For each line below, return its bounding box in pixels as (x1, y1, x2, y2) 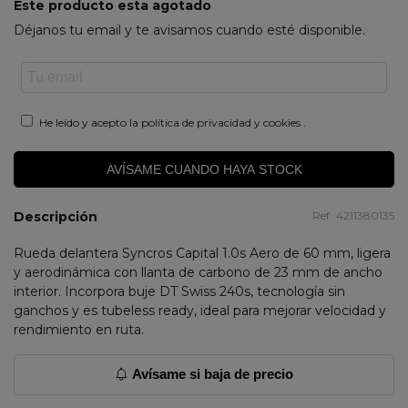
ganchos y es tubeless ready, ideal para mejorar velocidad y (14, 302, 386, 319)
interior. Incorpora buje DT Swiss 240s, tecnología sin (14, 283, 345, 300)
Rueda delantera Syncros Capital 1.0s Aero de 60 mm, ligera (14, 245, 391, 261)
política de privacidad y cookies (141, 116, 303, 129)
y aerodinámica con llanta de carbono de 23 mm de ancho (14, 264, 382, 280)
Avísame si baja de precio (128, 366, 294, 382)
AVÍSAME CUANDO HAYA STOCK (106, 162, 302, 177)
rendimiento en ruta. (14, 321, 144, 338)
